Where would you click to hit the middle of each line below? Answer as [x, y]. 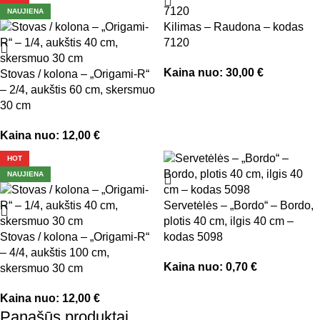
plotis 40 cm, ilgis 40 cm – [229, 221]
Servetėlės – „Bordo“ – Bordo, [239, 205]
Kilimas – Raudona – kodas [234, 27]
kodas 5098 [193, 237]
